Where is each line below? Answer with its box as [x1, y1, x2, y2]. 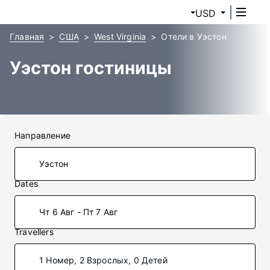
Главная [10, 31, 45, 42]
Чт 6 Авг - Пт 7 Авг [39, 207, 118, 217]
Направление [14, 130, 71, 140]
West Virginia [94, 31, 146, 42]
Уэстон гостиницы [10, 57, 172, 78]
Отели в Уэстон [161, 31, 227, 42]
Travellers [14, 227, 54, 237]
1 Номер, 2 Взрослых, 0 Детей [39, 255, 168, 265]
